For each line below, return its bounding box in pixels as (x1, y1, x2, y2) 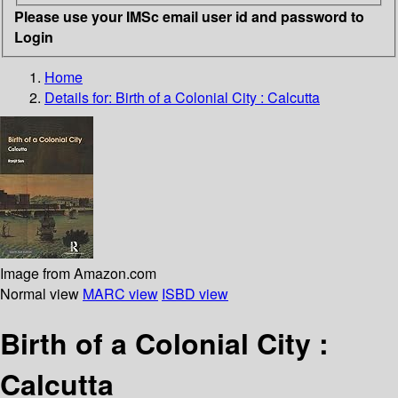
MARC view (83, 283, 158, 304)
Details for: (44, 86, 115, 107)
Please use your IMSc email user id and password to (14, 5, 364, 27)
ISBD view (162, 283, 228, 304)
